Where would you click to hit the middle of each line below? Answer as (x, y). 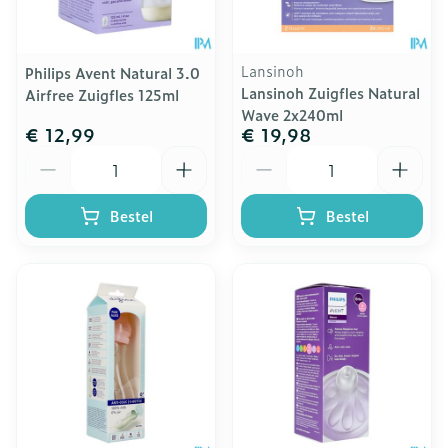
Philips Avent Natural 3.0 (112, 73)
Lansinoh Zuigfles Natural (330, 93)
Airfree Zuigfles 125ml (102, 95)
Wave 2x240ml (292, 115)
